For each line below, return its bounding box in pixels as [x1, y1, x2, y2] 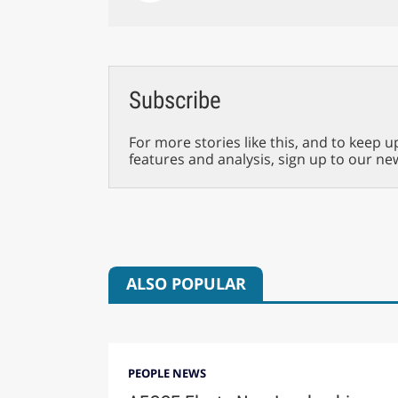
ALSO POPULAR [125, 273, 246, 295]
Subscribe [128, 86, 221, 115]
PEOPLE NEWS [127, 364, 206, 381]
